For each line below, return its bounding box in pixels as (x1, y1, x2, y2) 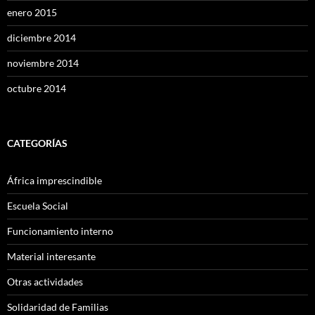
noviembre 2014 (7, 57, 79, 70)
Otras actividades (7, 276, 83, 288)
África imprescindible (7, 174, 102, 187)
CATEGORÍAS (7, 137, 67, 150)
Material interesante (7, 250, 96, 263)
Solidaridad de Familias (7, 301, 108, 314)
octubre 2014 (7, 82, 66, 95)
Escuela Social (7, 200, 68, 212)
